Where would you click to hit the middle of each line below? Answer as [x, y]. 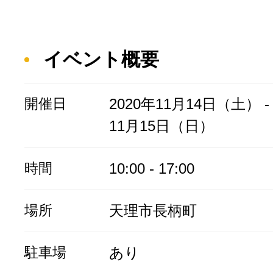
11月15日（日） [161, 126]
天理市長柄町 [153, 211]
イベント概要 [101, 59]
